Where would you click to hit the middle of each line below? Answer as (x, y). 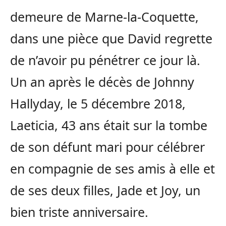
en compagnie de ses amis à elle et (112, 169)
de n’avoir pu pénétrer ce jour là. (105, 60)
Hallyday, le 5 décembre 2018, (98, 104)
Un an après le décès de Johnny (102, 82)
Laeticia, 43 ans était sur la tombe (109, 125)
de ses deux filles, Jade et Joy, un (105, 190)
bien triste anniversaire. (79, 212)
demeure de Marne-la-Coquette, (104, 17)
